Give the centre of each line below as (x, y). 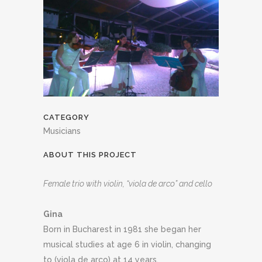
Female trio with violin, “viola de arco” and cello (128, 183)
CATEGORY (66, 117)
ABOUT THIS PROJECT (90, 154)
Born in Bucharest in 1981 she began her (122, 229)
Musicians (62, 131)
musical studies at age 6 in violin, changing (127, 244)
